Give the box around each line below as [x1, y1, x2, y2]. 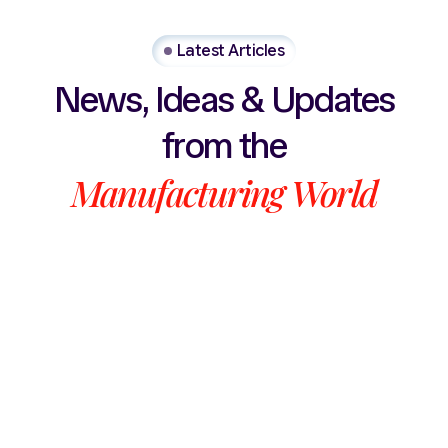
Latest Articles [176, 40, 285, 61]
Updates [270, 78, 395, 122]
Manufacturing [71, 168, 284, 217]
